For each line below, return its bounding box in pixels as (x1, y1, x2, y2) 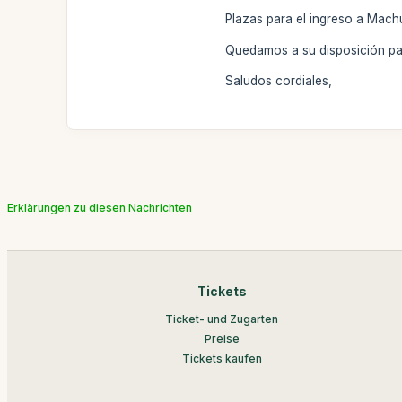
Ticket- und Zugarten (165, 312, 279, 326)
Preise (204, 332, 240, 345)
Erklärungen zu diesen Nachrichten (7, 201, 192, 214)
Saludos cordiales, (225, 74, 333, 88)
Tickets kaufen (181, 352, 262, 365)
